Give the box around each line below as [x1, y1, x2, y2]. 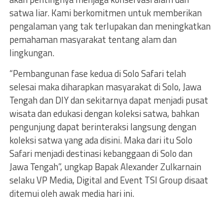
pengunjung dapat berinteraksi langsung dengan [9, 120, 196, 134]
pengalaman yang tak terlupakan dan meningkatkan [9, 19, 211, 33]
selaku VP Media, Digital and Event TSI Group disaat [9, 173, 208, 187]
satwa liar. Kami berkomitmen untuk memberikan [9, 6, 202, 20]
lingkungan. [9, 46, 54, 60]
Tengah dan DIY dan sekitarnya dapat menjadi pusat [9, 93, 208, 107]
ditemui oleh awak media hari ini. [9, 186, 134, 200]
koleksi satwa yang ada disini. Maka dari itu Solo [9, 133, 192, 147]
